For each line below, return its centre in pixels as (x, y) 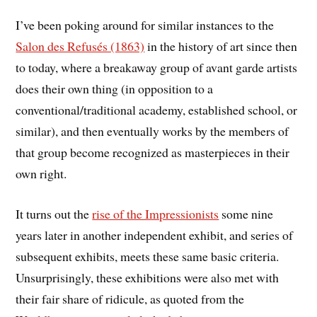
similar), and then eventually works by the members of (152, 131)
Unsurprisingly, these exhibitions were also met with (148, 278)
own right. (41, 174)
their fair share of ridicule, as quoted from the (130, 299)
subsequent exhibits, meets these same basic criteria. (148, 257)
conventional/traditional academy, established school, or (157, 110)
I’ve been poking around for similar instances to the (145, 25)
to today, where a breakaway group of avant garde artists (157, 68)
